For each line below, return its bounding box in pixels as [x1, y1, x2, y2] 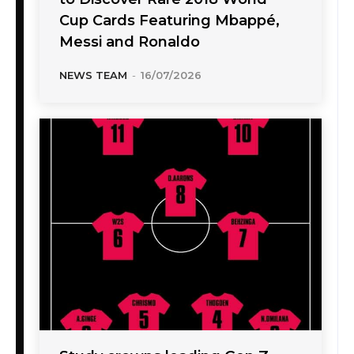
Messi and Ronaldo [59, 33, 200, 51]
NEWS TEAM [59, 69, 127, 82]
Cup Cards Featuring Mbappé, [59, 12, 280, 30]
